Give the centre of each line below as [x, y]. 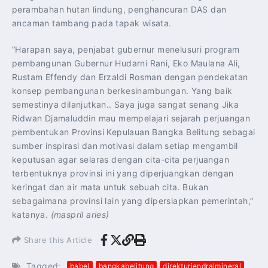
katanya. [31, 214]
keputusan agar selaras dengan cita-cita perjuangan [121, 159]
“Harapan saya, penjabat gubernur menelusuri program [126, 49]
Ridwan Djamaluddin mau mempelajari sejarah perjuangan [131, 118]
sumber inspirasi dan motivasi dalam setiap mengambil [125, 145]
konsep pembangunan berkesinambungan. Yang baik [122, 90]
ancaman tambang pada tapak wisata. [92, 23]
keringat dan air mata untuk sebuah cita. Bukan [110, 187]
